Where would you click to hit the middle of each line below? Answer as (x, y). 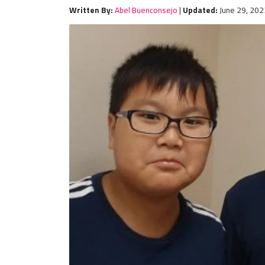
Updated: (200, 10)
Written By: (91, 10)
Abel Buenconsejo (146, 10)
